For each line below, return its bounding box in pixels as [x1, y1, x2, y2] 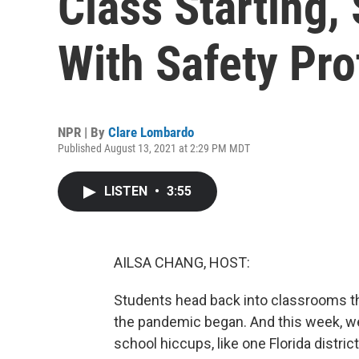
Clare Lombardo [108, 124, 194, 140]
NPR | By [58, 124, 108, 140]
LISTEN [104, 184, 151, 199]
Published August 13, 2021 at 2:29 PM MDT [58, 142, 250, 155]
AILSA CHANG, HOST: [114, 254, 250, 271]
